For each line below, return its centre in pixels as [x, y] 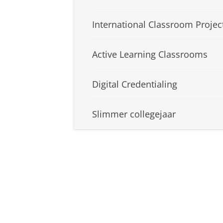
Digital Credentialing [135, 84]
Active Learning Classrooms [150, 55]
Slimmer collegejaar [134, 114]
